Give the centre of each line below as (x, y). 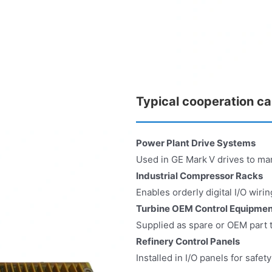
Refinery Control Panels (188, 241)
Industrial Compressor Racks (199, 175)
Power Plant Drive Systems (196, 143)
